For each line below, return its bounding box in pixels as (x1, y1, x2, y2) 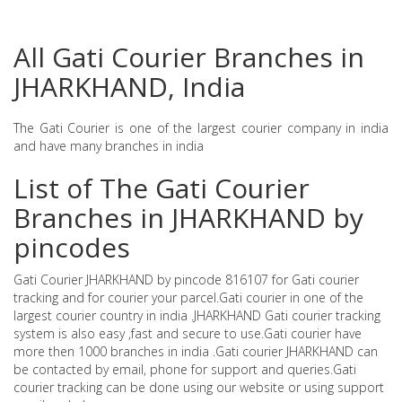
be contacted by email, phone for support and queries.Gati (13, 361, 356, 378)
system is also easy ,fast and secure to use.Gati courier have (13, 325, 362, 342)
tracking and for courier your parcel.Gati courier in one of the (13, 289, 363, 306)
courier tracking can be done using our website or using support (13, 379, 384, 396)
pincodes (13, 229, 130, 266)
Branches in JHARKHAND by (13, 199, 363, 236)
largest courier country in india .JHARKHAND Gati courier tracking (13, 307, 380, 324)
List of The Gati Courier (13, 170, 310, 206)
